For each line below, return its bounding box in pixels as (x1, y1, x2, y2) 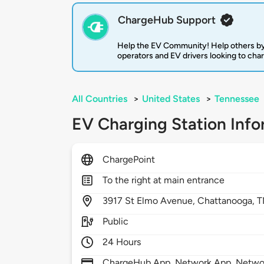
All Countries (72, 93, 127, 105)
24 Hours (103, 236, 141, 248)
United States (142, 93, 200, 105)
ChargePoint (103, 154, 156, 166)
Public (103, 216, 129, 227)
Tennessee (214, 93, 259, 105)
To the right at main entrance (103, 174, 225, 186)
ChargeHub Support (118, 14, 216, 27)
